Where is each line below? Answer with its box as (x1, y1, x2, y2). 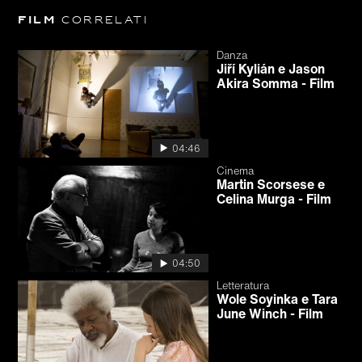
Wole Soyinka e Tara (217, 289, 339, 309)
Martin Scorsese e (217, 174, 326, 194)
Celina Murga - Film (217, 188, 332, 208)
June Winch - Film (217, 304, 324, 324)
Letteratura (217, 278, 270, 294)
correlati (56, 11, 149, 30)
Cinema (217, 162, 255, 179)
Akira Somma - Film (217, 74, 335, 93)
